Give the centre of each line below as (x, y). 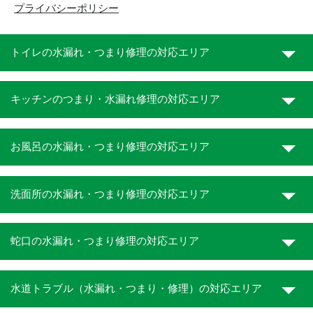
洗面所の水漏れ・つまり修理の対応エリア (110, 194)
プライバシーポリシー (66, 9)
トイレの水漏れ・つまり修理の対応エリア (110, 52)
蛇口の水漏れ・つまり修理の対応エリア (105, 241)
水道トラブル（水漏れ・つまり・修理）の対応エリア (136, 289)
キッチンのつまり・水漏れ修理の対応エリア (115, 100)
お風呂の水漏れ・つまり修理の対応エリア (110, 147)
